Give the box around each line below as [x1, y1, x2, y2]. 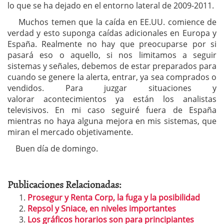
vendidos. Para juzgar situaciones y [7, 82, 216, 93]
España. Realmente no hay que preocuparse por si [7, 38, 216, 49]
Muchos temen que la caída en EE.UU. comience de [7, 16, 216, 27]
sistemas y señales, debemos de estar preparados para [7, 60, 216, 71]
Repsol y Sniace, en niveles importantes [27, 203, 176, 214]
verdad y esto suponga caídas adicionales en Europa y [7, 27, 216, 38]
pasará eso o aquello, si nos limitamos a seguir [7, 49, 216, 60]
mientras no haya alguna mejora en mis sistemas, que [7, 115, 216, 126]
